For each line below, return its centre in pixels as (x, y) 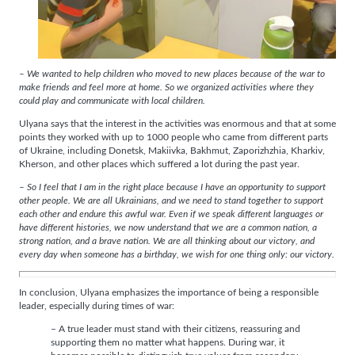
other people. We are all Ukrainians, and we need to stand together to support (171, 200)
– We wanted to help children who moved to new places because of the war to (172, 74)
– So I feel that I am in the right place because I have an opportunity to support (172, 187)
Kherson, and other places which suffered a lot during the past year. (159, 165)
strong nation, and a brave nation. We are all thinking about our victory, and (167, 241)
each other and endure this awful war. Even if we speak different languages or (171, 214)
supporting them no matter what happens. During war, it (168, 343)
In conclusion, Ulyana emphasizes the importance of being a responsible (169, 293)
